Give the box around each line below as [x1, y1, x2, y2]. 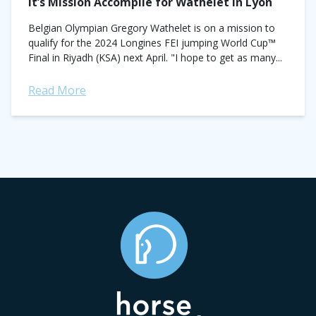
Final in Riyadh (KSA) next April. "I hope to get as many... [28, 51, 282, 64]
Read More [28, 83, 86, 98]
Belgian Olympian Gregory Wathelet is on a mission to [28, 21, 275, 35]
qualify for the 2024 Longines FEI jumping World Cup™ [28, 36, 276, 49]
